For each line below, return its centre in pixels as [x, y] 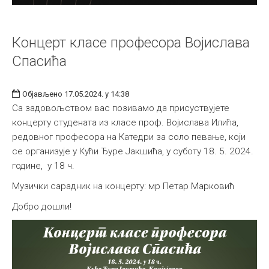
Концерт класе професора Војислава [131, 42]
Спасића [39, 61]
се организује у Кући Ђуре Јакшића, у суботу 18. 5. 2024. [133, 151]
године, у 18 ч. [44, 165]
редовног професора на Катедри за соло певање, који [129, 137]
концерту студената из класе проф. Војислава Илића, [125, 122]
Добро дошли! [42, 206]
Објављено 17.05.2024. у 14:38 [76, 94]
